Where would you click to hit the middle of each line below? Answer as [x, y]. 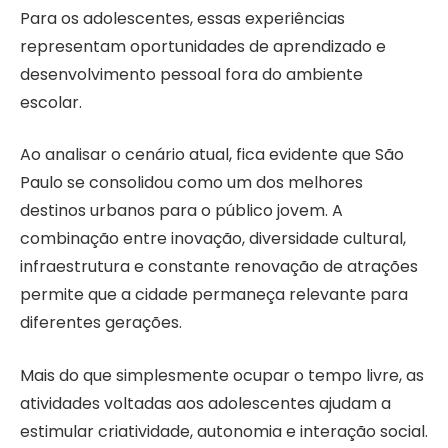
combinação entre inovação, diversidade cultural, [213, 239]
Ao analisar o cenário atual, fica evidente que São [212, 155]
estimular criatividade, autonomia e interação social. [224, 431]
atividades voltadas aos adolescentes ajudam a [205, 403]
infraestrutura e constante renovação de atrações [219, 267]
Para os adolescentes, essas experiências [182, 18]
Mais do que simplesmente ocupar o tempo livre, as [222, 375]
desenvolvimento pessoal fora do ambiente [191, 74]
